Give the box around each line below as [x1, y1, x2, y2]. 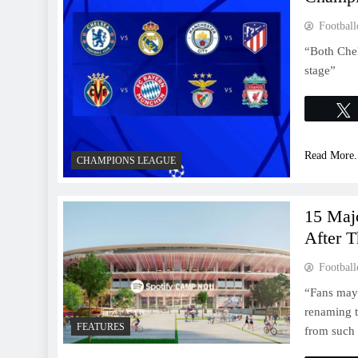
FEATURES [77, 320, 125, 332]
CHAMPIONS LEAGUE [77, 155, 176, 167]
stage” [304, 63, 336, 77]
